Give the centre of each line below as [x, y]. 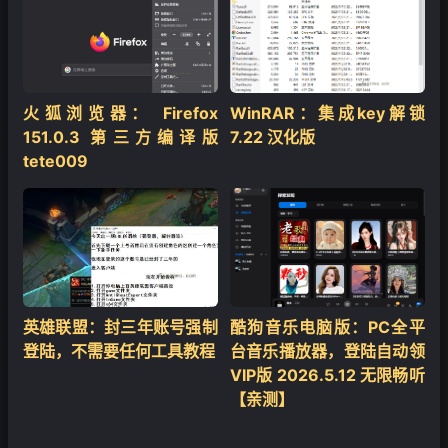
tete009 [55, 160]
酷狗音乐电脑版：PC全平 [327, 327]
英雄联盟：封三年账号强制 [120, 327]
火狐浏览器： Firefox [120, 112]
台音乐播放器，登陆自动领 [327, 351]
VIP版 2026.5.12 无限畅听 [327, 375]
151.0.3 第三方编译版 [120, 136]
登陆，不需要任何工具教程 [119, 351]
